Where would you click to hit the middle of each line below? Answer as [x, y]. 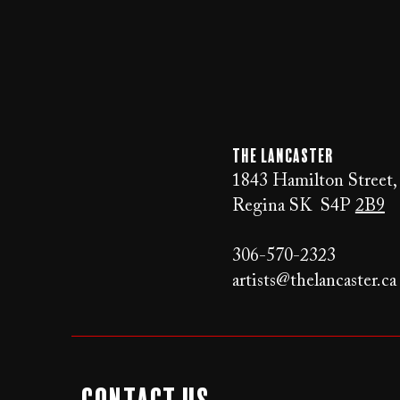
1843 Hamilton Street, [314, 181]
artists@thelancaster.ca [314, 281]
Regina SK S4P [293, 206]
